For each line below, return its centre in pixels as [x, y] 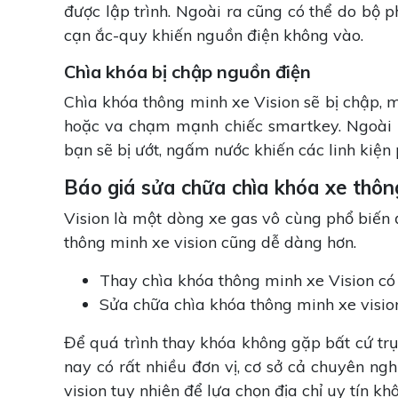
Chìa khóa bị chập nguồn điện [187, 72]
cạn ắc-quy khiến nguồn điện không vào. [216, 36]
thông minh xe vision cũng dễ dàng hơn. [210, 243]
